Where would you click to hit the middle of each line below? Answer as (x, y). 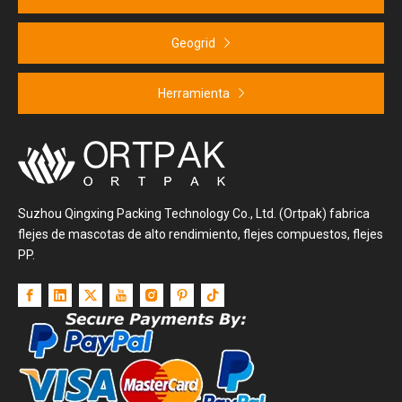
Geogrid (195, 43)
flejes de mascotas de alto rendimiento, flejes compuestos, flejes (201, 234)
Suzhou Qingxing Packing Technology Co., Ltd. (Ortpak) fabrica (194, 213)
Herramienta (195, 93)
